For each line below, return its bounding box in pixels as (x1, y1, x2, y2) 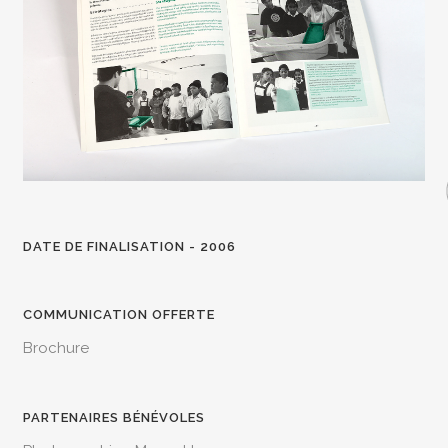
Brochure (23, 338, 90, 357)
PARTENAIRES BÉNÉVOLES (23, 410, 206, 426)
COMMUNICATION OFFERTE (23, 307, 216, 323)
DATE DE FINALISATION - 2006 (23, 238, 237, 254)
